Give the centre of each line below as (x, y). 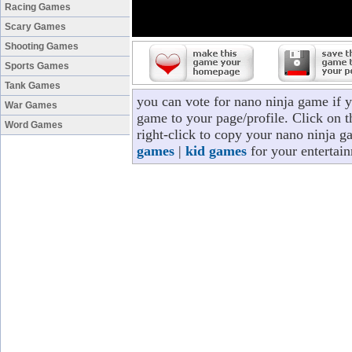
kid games (216, 151)
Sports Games (37, 66)
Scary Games (35, 27)
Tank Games (33, 86)
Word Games (34, 125)
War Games (31, 105)
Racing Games (38, 7)
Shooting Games (42, 46)
